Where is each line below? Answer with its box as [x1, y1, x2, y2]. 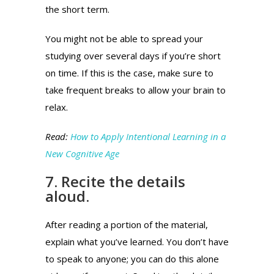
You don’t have [166, 235, 229, 248]
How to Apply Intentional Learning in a [70, 130, 226, 143]
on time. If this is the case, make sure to [45, 66, 213, 79]
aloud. [45, 185, 89, 206]
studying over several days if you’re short [45, 49, 221, 62]
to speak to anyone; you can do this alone [45, 252, 219, 265]
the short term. [45, 2, 109, 15]
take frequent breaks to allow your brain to [45, 83, 226, 96]
